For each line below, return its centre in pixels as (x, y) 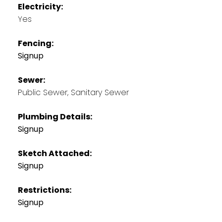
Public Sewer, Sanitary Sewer (73, 92)
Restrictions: (44, 190)
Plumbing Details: (55, 116)
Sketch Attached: (55, 153)
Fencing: (35, 43)
